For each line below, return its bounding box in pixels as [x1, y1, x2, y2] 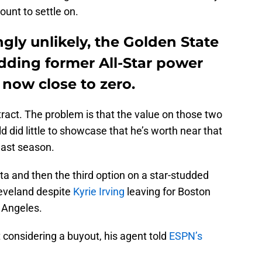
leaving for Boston [125, 185, 211, 198]
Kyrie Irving [73, 185, 125, 198]
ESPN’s [169, 230, 202, 243]
